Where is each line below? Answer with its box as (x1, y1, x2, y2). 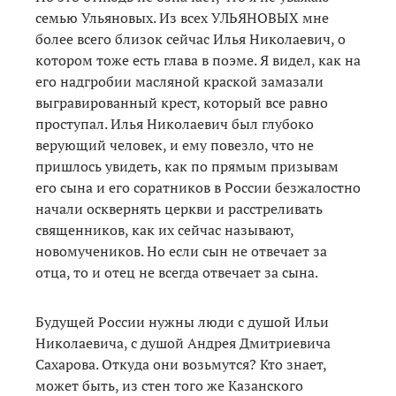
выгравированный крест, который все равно (35, 93, 328, 113)
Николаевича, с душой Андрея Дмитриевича (35, 333, 331, 354)
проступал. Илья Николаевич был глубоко (35, 114, 314, 134)
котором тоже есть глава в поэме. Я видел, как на (35, 50, 361, 71)
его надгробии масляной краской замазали (35, 72, 324, 92)
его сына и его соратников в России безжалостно (35, 178, 361, 198)
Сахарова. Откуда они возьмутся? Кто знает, (35, 354, 326, 375)
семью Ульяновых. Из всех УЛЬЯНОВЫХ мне (35, 8, 329, 28)
